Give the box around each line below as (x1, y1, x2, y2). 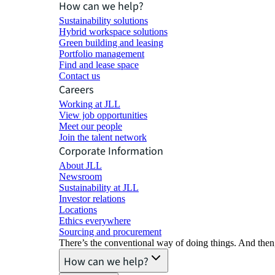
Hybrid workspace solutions (59, 26, 168, 37)
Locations (59, 204, 97, 215)
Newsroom (59, 171, 102, 182)
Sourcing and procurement (59, 226, 161, 237)
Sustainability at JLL (59, 182, 139, 193)
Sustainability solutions (59, 15, 148, 26)
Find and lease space (59, 59, 139, 70)
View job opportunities (59, 109, 147, 120)
